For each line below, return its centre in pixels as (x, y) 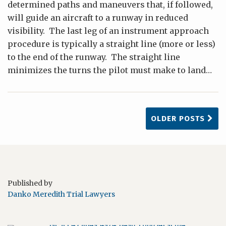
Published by (30, 183)
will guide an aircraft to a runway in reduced (98, 18)
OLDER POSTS (179, 119)
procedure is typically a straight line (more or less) (111, 44)
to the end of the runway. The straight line (94, 57)
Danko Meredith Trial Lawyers (61, 194)
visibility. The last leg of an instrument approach (108, 31)
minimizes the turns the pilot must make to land (107, 70)
